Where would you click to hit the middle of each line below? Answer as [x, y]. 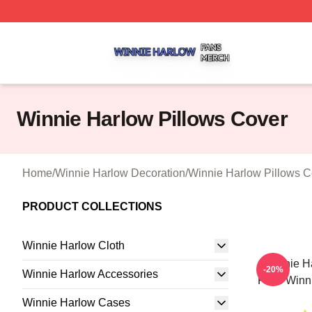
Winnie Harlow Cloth [73, 245]
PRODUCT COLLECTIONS [92, 206]
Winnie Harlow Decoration [120, 173]
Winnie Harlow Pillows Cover [152, 119]
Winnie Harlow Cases [76, 303]
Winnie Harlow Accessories [90, 274]
